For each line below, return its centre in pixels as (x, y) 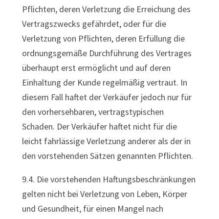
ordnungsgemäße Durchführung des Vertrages (107, 53)
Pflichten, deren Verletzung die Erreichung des (106, 9)
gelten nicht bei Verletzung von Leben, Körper (104, 194)
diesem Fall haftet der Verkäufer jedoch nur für (107, 97)
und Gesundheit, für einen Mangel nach (92, 208)
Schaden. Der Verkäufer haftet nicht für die (99, 126)
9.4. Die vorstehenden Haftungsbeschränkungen (109, 179)
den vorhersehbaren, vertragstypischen (93, 112)
